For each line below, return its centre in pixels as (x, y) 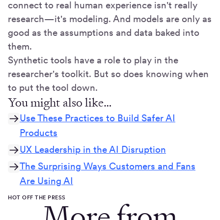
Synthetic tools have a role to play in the (93, 60)
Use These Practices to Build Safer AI (97, 118)
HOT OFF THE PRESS (37, 198)
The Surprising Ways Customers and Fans (108, 166)
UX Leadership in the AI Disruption (93, 150)
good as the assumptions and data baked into (104, 33)
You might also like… (60, 103)
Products (39, 133)
